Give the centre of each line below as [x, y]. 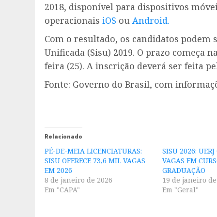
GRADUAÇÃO [184, 170]
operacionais [73, 20]
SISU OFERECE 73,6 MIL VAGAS [95, 160]
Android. [151, 20]
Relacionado [63, 136]
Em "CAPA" [62, 189]
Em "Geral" [181, 189]
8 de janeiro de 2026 [78, 180]
